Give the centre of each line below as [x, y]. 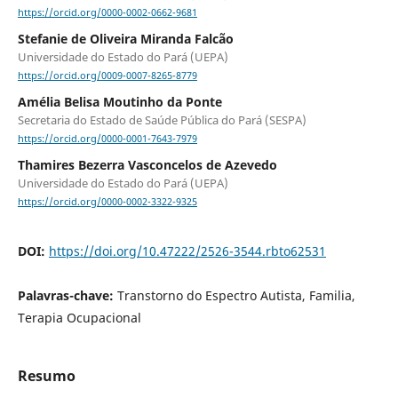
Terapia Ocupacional [79, 317]
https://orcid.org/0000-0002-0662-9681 [107, 13]
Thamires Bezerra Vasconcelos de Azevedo [147, 165]
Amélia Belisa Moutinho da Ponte [119, 102]
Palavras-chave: [67, 295]
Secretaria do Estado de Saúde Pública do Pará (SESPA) [162, 120]
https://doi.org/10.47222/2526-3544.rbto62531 [187, 251]
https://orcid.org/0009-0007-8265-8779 [107, 76]
